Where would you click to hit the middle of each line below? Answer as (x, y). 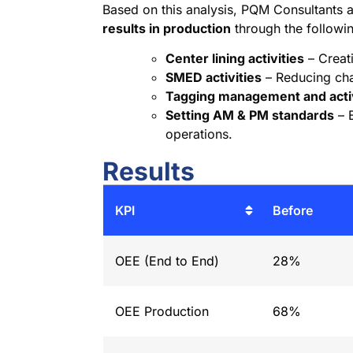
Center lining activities (235, 59)
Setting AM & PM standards (250, 115)
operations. (199, 134)
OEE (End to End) (167, 261)
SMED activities (214, 78)
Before (292, 211)
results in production (167, 28)
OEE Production (162, 312)
